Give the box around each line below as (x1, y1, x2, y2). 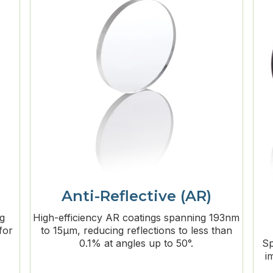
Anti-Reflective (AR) (61, 187, 211, 205)
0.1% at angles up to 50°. (79, 237, 194, 250)
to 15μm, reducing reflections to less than (40, 224, 232, 237)
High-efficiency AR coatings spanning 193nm (33, 211, 240, 224)
